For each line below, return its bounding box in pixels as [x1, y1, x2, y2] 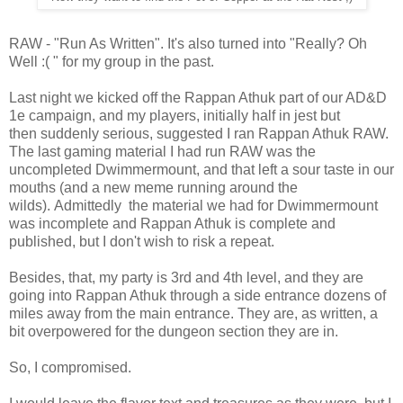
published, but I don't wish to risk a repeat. [9, 233, 274, 249]
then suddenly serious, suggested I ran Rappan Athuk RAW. [9, 125, 389, 141]
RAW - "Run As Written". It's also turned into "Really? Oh [9, 35, 367, 51]
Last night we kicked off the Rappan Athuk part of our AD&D [9, 89, 387, 105]
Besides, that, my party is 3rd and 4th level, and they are [9, 269, 363, 285]
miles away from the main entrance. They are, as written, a [9, 305, 378, 321]
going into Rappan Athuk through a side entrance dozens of [9, 287, 386, 303]
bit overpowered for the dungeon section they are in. [9, 323, 338, 339]
